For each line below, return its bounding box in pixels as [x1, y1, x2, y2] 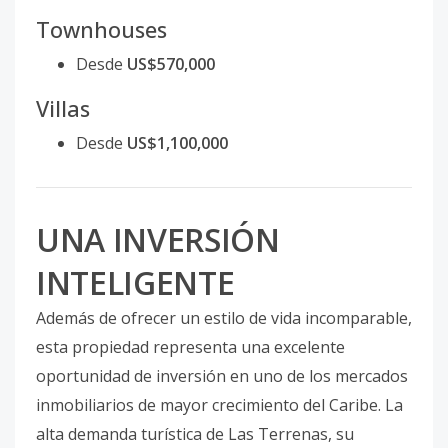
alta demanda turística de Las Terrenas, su [36, 423, 354, 446]
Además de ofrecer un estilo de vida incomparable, [36, 307, 412, 330]
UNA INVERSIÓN [36, 218, 280, 262]
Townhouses [36, 14, 167, 44]
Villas [36, 93, 90, 123]
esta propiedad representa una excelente [36, 336, 345, 359]
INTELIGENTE [36, 261, 235, 305]
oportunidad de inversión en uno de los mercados [36, 365, 408, 388]
